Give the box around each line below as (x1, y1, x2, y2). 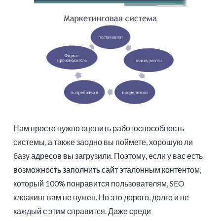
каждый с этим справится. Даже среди (13, 206, 151, 216)
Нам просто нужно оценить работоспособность (13, 123, 184, 133)
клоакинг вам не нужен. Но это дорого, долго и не (13, 192, 189, 202)
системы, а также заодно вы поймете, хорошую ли (13, 137, 193, 147)
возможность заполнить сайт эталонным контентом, (13, 165, 201, 175)
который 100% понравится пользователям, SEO (13, 179, 184, 188)
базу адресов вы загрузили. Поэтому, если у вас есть (13, 151, 203, 161)
